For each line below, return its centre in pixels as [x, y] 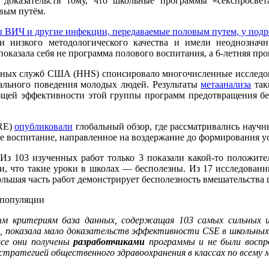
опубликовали [44, 127]
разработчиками [109, 242]
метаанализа [226, 85]
